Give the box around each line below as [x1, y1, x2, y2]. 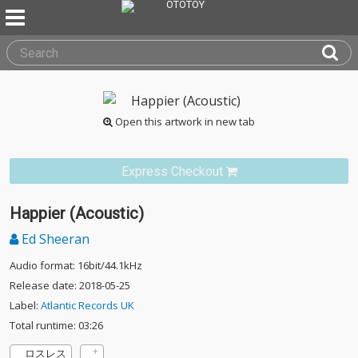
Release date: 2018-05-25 [10, 278, 130, 292]
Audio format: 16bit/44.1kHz [10, 258, 142, 272]
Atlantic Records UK [41, 298, 134, 312]
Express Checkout [121, 164, 223, 179]
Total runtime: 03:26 [10, 318, 103, 332]
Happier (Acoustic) [10, 204, 144, 223]
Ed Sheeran [18, 230, 89, 248]
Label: [10, 298, 41, 312]
